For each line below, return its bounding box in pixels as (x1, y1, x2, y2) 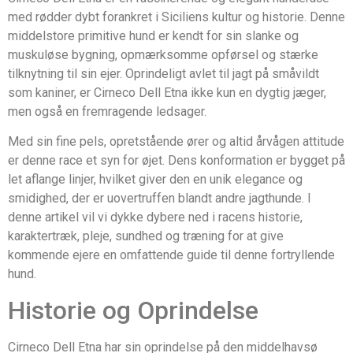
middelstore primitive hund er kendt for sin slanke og (8, 28, 299, 43)
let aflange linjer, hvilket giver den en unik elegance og (8, 172, 303, 188)
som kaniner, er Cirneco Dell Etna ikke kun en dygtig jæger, (8, 85, 326, 100)
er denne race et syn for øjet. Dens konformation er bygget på (8, 153, 345, 169)
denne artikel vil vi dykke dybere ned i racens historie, (8, 210, 303, 225)
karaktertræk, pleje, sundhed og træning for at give (8, 229, 284, 244)
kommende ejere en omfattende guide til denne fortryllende (8, 247, 335, 263)
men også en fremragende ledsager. (8, 104, 206, 119)
